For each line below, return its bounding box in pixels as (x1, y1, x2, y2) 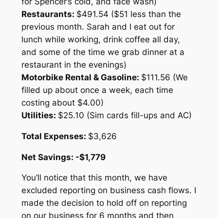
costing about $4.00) (21, 97, 104, 108)
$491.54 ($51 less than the (76, 9, 181, 19)
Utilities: (21, 110, 58, 120)
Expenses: (43, 131, 88, 141)
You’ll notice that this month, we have (21, 173, 167, 183)
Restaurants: (21, 9, 76, 19)
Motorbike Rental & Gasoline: (21, 72, 141, 82)
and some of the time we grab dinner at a (21, 47, 184, 57)
